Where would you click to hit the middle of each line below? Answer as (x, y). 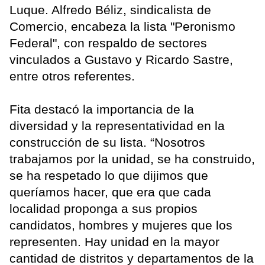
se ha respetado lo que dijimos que (109, 176)
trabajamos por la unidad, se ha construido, (132, 159)
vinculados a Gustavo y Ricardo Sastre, (121, 60)
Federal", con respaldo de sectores (108, 43)
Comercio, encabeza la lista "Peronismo (122, 27)
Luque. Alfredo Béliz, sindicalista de (110, 10)
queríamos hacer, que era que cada (110, 192)
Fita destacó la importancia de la (102, 109)
